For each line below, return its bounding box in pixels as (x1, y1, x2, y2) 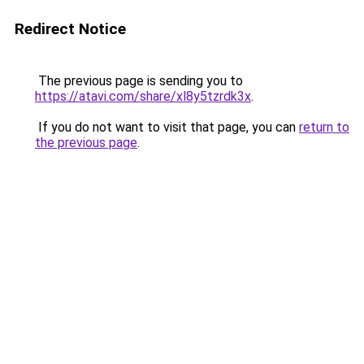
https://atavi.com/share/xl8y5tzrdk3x (35, 89, 251, 104)
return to (299, 119, 349, 135)
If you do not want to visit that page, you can (35, 119, 299, 135)
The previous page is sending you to (35, 73, 243, 89)
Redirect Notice (15, 19, 126, 38)
